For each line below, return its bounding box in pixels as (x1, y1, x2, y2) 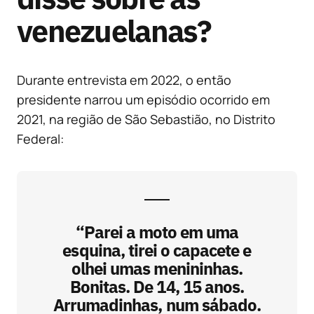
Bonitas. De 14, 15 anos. (70, 275, 244, 299)
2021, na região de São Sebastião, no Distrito (17, 111, 275, 128)
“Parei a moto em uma (75, 221, 239, 244)
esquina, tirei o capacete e (62, 239, 252, 262)
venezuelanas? (17, 11, 212, 51)
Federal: (17, 130, 64, 148)
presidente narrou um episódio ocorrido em (17, 91, 270, 109)
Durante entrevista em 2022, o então (17, 71, 231, 89)
